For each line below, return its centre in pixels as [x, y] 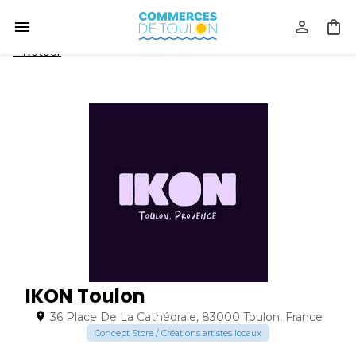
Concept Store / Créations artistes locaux [178, 333]
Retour [42, 52]
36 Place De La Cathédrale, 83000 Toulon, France [186, 317]
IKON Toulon [85, 296]
